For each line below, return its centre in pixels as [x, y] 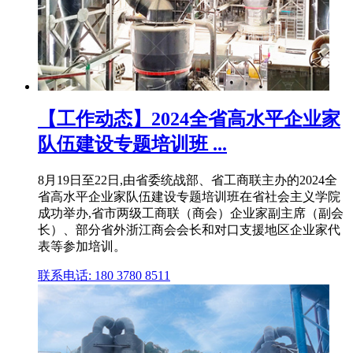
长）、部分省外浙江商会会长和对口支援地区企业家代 [189, 230]
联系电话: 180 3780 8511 [104, 276]
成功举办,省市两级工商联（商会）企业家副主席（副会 [191, 214]
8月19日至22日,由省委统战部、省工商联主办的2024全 [188, 180]
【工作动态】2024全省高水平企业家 [189, 119]
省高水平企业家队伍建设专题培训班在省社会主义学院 [189, 197]
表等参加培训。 [82, 247]
